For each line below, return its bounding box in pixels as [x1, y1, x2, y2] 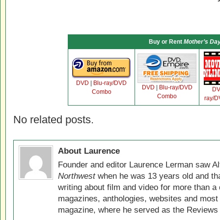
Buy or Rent [148, 38, 184, 45]
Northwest [58, 171, 95, 181]
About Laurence [58, 146, 120, 156]
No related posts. [13, 113, 94, 126]
